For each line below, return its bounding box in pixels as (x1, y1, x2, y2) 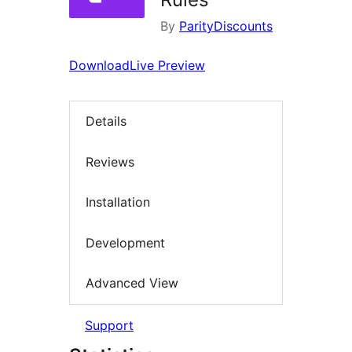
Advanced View (86, 275, 178, 291)
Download (69, 57, 130, 73)
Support (85, 317, 134, 333)
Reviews (86, 153, 134, 170)
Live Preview (130, 57, 205, 73)
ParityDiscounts (179, 18, 273, 34)
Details (86, 113, 126, 130)
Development (86, 234, 165, 251)
